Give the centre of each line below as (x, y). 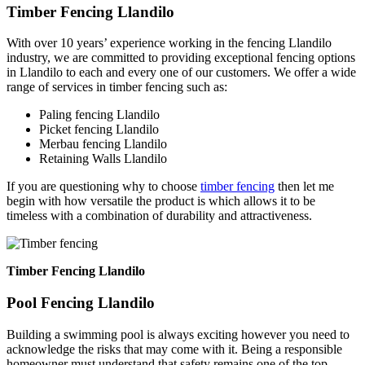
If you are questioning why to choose (103, 187)
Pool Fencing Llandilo (81, 303)
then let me (304, 187)
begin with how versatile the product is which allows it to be (161, 201)
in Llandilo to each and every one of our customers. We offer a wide (181, 73)
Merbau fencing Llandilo (103, 144)
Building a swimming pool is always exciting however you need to (178, 334)
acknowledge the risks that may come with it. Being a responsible (174, 349)
